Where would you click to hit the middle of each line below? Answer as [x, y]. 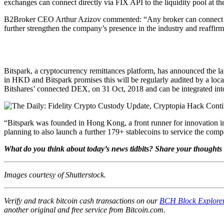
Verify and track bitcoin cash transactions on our [82, 200]
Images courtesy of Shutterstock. [55, 174]
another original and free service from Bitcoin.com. [85, 209]
